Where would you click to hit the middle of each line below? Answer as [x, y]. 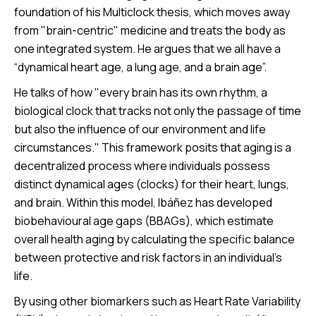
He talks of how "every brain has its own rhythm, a [141, 93]
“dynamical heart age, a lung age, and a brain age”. [140, 67]
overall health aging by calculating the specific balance [154, 239]
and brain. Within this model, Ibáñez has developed [143, 203]
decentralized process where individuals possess [142, 166]
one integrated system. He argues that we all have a [147, 49]
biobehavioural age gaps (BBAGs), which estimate [144, 221]
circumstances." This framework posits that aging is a [153, 148]
